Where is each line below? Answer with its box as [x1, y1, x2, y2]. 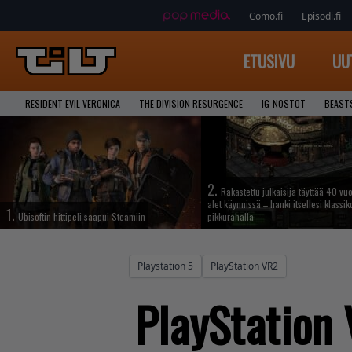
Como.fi [248, 9, 283, 23]
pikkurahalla [207, 210, 254, 223]
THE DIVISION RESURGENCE [139, 97, 243, 110]
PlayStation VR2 [211, 259, 278, 273]
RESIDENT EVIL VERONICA [25, 97, 120, 110]
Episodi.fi [301, 9, 341, 23]
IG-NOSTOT [262, 97, 306, 110]
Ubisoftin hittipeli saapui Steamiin [18, 210, 145, 223]
